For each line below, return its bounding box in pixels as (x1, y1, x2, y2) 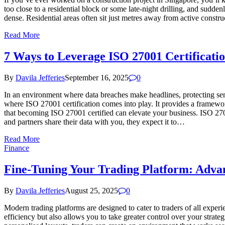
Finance (4, 144, 29, 153)
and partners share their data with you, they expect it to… (4, 118, 185, 127)
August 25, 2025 (65, 186, 118, 195)
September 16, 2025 (65, 73, 129, 82)
